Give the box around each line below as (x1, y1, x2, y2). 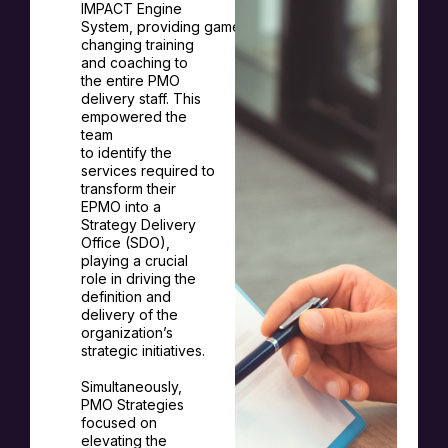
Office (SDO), (81, 233, 170, 251)
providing (137, 17, 200, 35)
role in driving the (81, 269, 196, 287)
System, (81, 17, 137, 35)
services (81, 161, 141, 179)
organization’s (81, 323, 173, 341)
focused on (81, 413, 157, 431)
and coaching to (81, 53, 188, 71)
